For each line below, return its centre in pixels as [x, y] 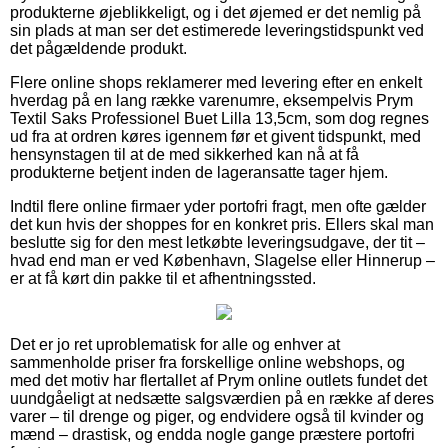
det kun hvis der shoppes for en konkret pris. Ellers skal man [222, 224]
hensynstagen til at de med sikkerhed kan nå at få [184, 154]
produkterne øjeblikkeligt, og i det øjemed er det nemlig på [215, 12]
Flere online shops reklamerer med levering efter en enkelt [216, 82]
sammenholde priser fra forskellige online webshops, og [207, 362]
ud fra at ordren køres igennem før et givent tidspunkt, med [215, 136]
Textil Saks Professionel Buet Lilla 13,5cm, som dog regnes [219, 118]
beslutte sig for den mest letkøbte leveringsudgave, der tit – [217, 242]
